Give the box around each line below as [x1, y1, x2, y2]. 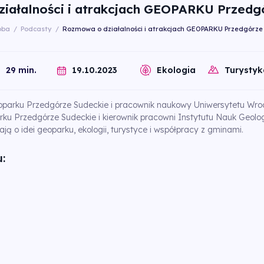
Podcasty [20, 24, 52, 33]
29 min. [5, 65, 37, 76]
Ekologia [156, 65, 196, 76]
